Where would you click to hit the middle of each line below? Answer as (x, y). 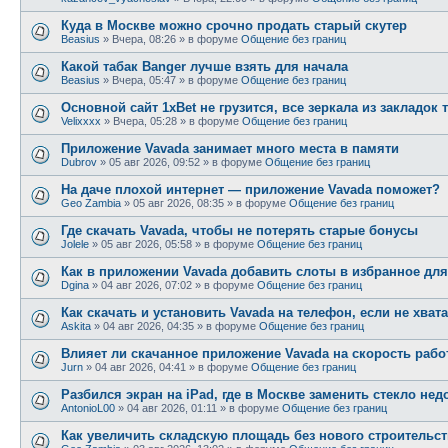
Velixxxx (81, 120)
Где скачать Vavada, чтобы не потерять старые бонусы (239, 230)
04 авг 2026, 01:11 (172, 407)
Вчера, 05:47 (144, 79)
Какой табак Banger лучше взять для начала (204, 66)
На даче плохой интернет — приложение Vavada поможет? (250, 189)
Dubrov (79, 161)
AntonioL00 (88, 407)
